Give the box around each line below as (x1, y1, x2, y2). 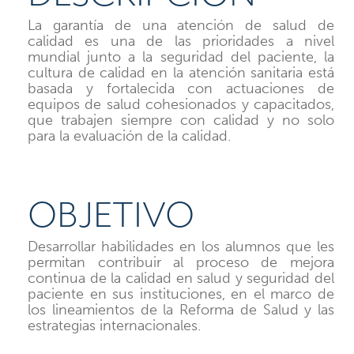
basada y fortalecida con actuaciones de (28, 79, 334, 97)
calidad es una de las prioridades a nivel (28, 32, 334, 50)
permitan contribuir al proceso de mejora (28, 253, 334, 271)
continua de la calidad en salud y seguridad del (28, 269, 334, 287)
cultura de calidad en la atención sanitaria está (28, 63, 334, 81)
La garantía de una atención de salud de (28, 16, 334, 34)
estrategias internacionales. (28, 316, 201, 334)
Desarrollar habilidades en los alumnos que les (28, 237, 334, 255)
